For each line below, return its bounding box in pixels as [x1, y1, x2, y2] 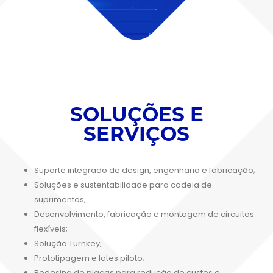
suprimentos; [34, 193, 86, 205]
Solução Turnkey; [34, 237, 102, 249]
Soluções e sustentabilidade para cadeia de [34, 179, 212, 191]
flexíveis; [34, 222, 68, 235]
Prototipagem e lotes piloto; [34, 252, 144, 264]
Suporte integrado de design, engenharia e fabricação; [34, 164, 255, 176]
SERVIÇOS [83, 121, 190, 146]
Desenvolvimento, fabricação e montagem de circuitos [34, 208, 254, 220]
